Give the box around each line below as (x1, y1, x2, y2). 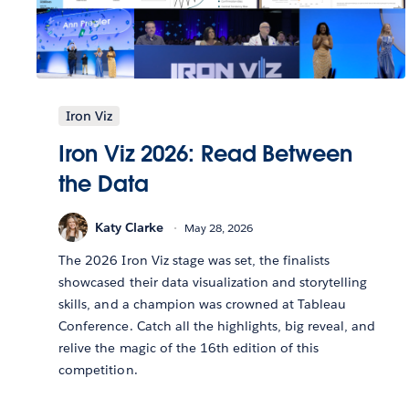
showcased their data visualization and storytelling (58, 274, 368, 291)
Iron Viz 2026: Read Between (58, 140, 352, 169)
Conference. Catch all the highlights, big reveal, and (58, 318, 376, 335)
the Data (58, 170, 149, 199)
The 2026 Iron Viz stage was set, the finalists (58, 252, 330, 269)
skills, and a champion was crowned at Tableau (58, 296, 347, 313)
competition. (58, 362, 138, 379)
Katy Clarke (95, 218, 164, 236)
